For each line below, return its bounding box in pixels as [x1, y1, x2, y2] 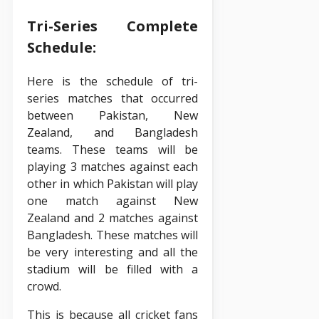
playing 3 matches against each [27, 158, 199, 174]
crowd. [27, 278, 61, 294]
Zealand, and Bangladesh [27, 124, 199, 140]
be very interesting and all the [27, 244, 199, 260]
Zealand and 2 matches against [27, 209, 199, 226]
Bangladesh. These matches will [27, 226, 199, 243]
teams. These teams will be [27, 141, 199, 157]
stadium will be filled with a [27, 261, 199, 277]
